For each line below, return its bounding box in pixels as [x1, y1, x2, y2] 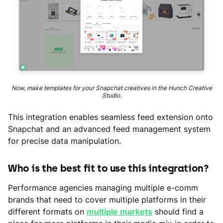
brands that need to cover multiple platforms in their [8, 194, 206, 205]
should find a [152, 206, 204, 217]
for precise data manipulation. [8, 135, 121, 146]
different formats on [8, 206, 87, 217]
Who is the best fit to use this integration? [8, 162, 209, 174]
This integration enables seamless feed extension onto [8, 111, 213, 122]
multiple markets [87, 206, 152, 217]
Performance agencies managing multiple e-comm [8, 182, 198, 193]
